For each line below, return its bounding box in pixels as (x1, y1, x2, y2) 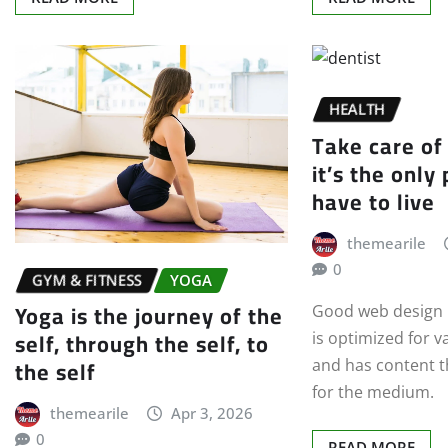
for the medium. (312, 381, 435, 404)
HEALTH (329, 99, 386, 120)
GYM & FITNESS (32, 269, 142, 290)
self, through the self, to (15, 323, 269, 366)
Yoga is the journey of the (15, 295, 283, 338)
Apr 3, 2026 (171, 403, 254, 424)
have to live (312, 180, 436, 223)
